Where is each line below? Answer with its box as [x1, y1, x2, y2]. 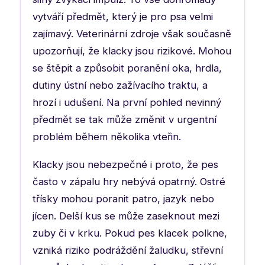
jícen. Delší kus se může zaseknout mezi [33, 209, 219, 222]
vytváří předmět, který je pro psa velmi [33, 10, 213, 22]
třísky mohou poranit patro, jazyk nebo [33, 192, 214, 205]
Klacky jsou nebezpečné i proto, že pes [33, 158, 218, 170]
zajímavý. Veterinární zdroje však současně [33, 27, 231, 40]
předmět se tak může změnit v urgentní [33, 113, 216, 125]
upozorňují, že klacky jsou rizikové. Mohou [33, 44, 231, 57]
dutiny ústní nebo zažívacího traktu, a [33, 79, 208, 91]
